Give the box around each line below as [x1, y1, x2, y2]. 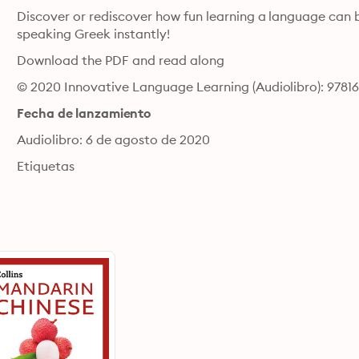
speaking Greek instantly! [17, 26, 170, 42]
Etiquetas [17, 158, 75, 174]
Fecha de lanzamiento [17, 105, 151, 121]
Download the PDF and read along [17, 52, 224, 68]
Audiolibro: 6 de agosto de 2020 [17, 131, 210, 147]
